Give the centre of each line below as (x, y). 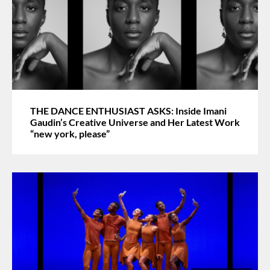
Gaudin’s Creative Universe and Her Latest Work (135, 122)
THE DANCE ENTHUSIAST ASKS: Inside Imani (128, 110)
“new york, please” (70, 133)
